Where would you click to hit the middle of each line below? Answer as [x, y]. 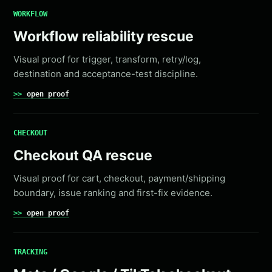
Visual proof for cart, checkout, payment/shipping [120, 178]
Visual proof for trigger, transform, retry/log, [107, 59]
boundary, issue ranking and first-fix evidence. [113, 193]
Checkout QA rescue [83, 155]
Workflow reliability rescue [104, 36]
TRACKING [31, 252]
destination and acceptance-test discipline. [106, 74]
